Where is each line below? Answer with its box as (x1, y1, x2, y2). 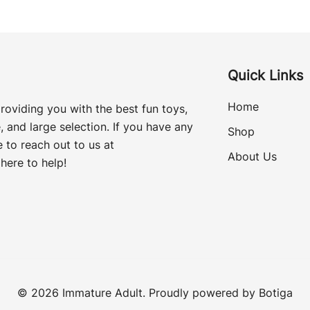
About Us (228, 149, 277, 163)
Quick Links (228, 66, 303, 84)
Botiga (259, 286, 293, 300)
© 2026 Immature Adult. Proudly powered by (17, 286, 259, 300)
